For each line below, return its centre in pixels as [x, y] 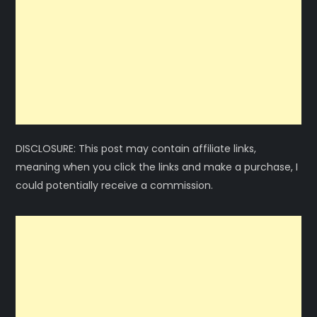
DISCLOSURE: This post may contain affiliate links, [136, 148]
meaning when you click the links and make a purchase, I [157, 167]
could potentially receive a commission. [115, 185]
